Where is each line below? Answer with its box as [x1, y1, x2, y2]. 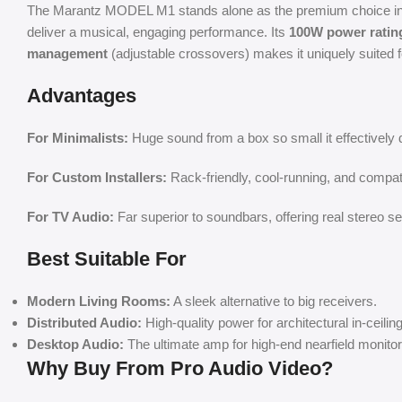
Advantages [27, 83, 136, 107]
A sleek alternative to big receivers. [170, 293, 377, 309]
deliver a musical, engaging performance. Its [27, 23, 289, 39]
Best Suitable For [27, 247, 187, 270]
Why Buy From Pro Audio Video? [27, 356, 333, 380]
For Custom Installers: [27, 169, 167, 185]
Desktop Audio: [27, 336, 124, 352]
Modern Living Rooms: [27, 293, 170, 309]
